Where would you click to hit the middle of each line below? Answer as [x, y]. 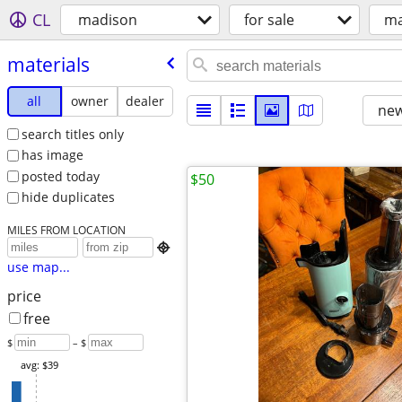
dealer [145, 100]
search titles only [72, 134]
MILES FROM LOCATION [66, 230]
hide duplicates [68, 197]
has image [52, 155]
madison [108, 20]
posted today [60, 176]
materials [48, 64]
